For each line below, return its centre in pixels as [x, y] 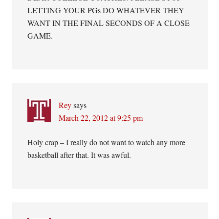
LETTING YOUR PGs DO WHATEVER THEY [106, 10]
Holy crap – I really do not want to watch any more [107, 142]
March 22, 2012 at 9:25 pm [101, 118]
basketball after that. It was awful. [79, 155]
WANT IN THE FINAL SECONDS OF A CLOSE [109, 23]
